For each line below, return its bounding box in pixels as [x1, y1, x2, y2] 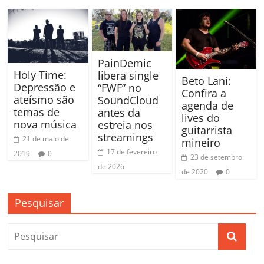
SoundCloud [97, 93, 159, 108]
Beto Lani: [181, 74, 231, 88]
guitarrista [181, 123, 232, 138]
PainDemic [97, 56, 151, 71]
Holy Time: [14, 67, 67, 82]
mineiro [181, 136, 220, 150]
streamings [97, 130, 153, 145]
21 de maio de [22, 133, 70, 144]
